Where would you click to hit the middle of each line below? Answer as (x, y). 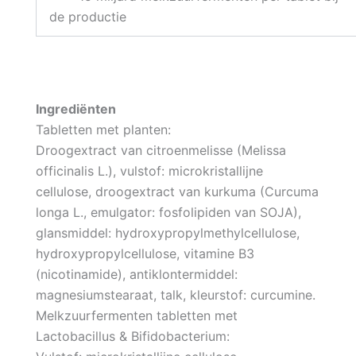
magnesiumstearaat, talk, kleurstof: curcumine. (175, 294)
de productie (87, 16)
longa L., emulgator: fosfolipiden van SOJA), (168, 212)
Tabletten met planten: (103, 129)
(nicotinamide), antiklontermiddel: (136, 274)
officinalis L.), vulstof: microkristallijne (149, 170)
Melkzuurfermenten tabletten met (136, 315)
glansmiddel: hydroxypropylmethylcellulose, (167, 232)
